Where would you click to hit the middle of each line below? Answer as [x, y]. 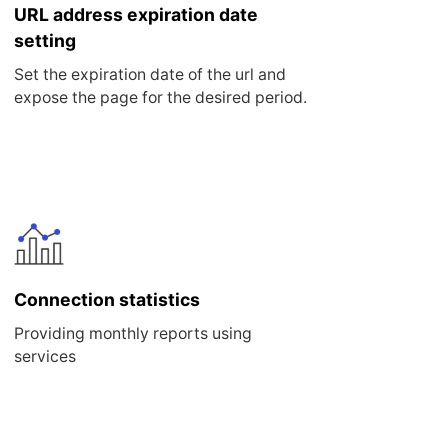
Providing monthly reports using [132, 333]
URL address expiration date [135, 15]
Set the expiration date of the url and [149, 75]
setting [44, 41]
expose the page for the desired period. [160, 98]
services [44, 356]
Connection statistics [106, 299]
